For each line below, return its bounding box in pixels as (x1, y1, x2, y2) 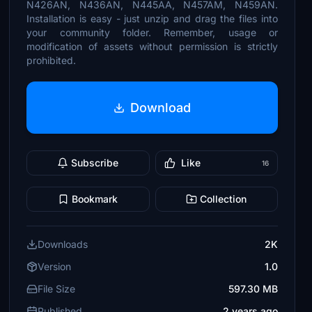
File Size (38, 283, 76, 295)
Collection (200, 193, 247, 205)
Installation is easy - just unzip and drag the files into (26, 13, 278, 24)
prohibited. (26, 54, 77, 66)
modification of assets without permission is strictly (26, 40, 278, 52)
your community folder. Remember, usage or (26, 26, 278, 38)
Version (38, 260, 72, 272)
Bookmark (72, 193, 118, 205)
